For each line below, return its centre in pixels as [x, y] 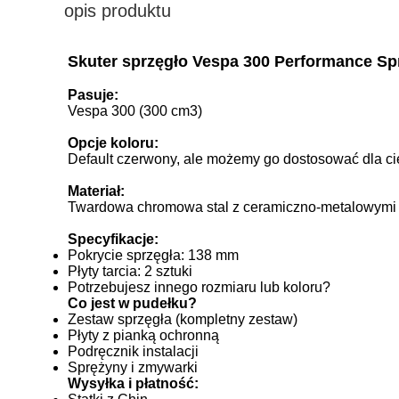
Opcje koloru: [113, 143]
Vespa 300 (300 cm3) [135, 111]
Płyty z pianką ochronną [143, 335]
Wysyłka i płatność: [133, 383]
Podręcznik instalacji [133, 351]
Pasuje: [93, 95]
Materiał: [96, 191]
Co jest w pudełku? [132, 303]
